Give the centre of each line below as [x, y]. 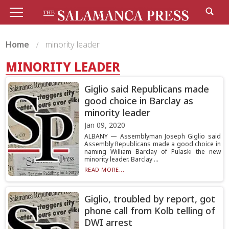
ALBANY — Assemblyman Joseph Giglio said [152, 136]
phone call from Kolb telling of [150, 211]
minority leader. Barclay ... [121, 159]
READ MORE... [104, 169]
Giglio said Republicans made [146, 89]
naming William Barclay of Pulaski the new [152, 152]
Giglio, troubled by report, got [150, 199]
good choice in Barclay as [139, 101]
